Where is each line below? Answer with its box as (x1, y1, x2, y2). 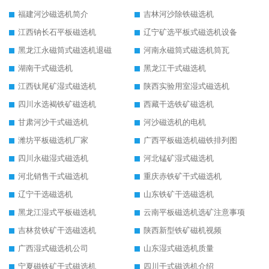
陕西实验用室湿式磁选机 (144, 82, 229, 91)
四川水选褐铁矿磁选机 (18, 100, 96, 109)
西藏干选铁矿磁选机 (144, 100, 214, 109)
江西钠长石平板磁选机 (18, 28, 96, 37)
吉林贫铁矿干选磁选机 (18, 226, 96, 235)
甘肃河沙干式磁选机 (18, 118, 88, 127)
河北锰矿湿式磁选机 (144, 154, 214, 163)
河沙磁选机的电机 (144, 118, 206, 127)
